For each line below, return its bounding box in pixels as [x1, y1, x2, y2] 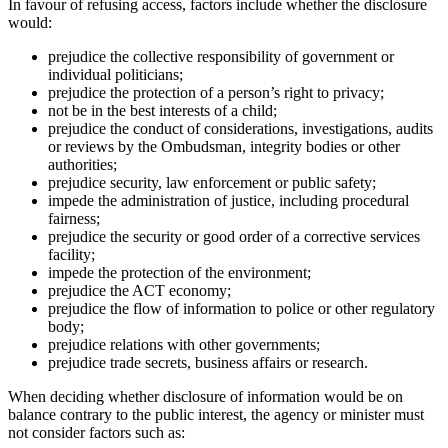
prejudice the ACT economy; [48, 281, 231, 299]
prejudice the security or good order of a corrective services [48, 227, 420, 245]
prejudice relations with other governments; [48, 335, 320, 353]
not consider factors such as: [8, 423, 185, 441]
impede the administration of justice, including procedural [48, 191, 409, 209]
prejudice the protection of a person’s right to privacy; [48, 83, 384, 101]
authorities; [48, 155, 117, 173]
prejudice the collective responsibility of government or [48, 47, 394, 65]
